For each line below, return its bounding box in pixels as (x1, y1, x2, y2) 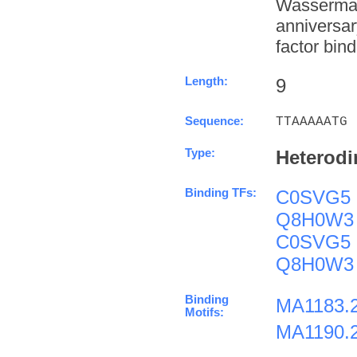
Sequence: (185, 114, 244, 127)
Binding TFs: (185, 186, 257, 199)
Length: (185, 74, 228, 88)
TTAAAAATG (276, 114, 347, 129)
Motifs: (185, 305, 224, 319)
